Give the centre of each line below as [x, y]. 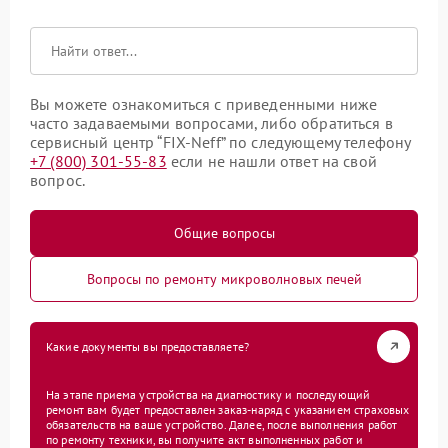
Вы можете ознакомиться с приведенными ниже [204, 103]
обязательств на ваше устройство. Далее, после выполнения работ [222, 424]
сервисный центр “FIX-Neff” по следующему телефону [220, 141]
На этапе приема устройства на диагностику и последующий [208, 394]
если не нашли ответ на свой [271, 160]
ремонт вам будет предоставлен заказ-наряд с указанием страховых [228, 409]
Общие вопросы [224, 232]
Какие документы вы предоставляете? [148, 346]
